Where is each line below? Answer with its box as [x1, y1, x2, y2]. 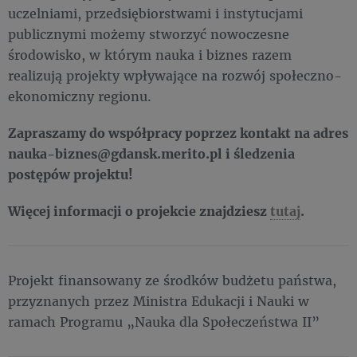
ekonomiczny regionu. [8, 88, 151, 104]
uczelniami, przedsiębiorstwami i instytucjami [8, 5, 303, 22]
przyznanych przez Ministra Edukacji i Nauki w [8, 292, 309, 309]
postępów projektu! [8, 166, 133, 182]
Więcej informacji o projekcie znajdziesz [8, 202, 270, 219]
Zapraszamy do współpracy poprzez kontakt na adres [8, 124, 348, 141]
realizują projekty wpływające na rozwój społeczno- [8, 67, 342, 84]
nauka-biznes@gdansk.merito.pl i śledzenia [8, 145, 295, 162]
